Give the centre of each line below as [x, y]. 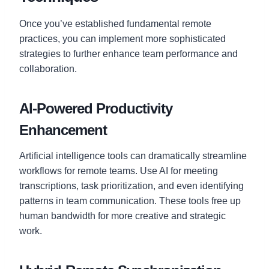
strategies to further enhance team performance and [128, 53]
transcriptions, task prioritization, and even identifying [131, 186]
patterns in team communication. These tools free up [130, 201]
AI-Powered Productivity [96, 108]
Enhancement [63, 130]
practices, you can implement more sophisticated [122, 38]
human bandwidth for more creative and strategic [122, 216]
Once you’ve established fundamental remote [115, 23]
